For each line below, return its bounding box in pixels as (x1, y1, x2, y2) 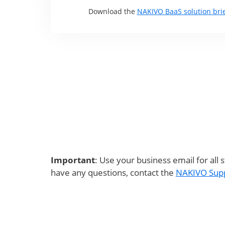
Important (50, 154, 95, 166)
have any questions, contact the (50, 167, 176, 178)
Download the (88, 7, 137, 16)
